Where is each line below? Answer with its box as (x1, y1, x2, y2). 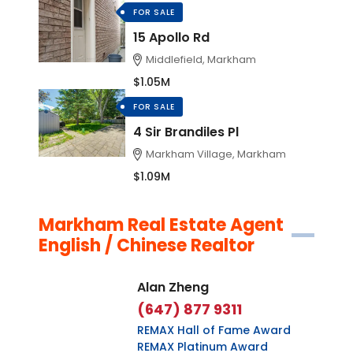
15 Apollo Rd (133, 28, 210, 46)
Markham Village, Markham (146, 146, 287, 162)
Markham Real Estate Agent (39, 212, 284, 237)
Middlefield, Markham (146, 51, 257, 67)
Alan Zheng (137, 277, 209, 296)
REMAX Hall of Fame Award (137, 321, 291, 338)
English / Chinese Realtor (39, 232, 255, 258)
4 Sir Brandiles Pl (133, 122, 239, 141)
